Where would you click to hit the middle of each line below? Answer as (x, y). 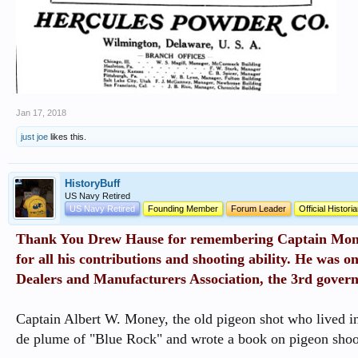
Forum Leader (259, 209)
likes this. (67, 137)
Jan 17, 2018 (41, 113)
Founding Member (183, 209)
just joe (34, 137)
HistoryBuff (92, 183)
